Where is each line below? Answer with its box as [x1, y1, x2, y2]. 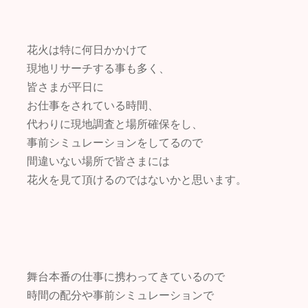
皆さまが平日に [27, 81, 104, 93]
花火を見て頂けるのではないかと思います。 [27, 174, 247, 186]
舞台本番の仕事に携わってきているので [27, 271, 225, 283]
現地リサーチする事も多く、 [27, 63, 170, 74]
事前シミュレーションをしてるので [27, 137, 203, 148]
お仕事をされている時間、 [27, 100, 159, 111]
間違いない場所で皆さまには [27, 155, 170, 167]
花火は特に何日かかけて [27, 44, 148, 56]
